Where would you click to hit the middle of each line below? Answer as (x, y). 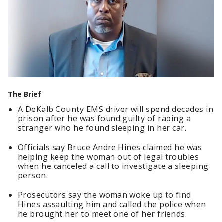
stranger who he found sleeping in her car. (102, 128)
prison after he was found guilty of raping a (105, 119)
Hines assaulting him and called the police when (112, 204)
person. (33, 176)
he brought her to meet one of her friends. (103, 214)
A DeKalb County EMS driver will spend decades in (116, 109)
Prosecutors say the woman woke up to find (105, 195)
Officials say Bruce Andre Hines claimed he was (110, 147)
